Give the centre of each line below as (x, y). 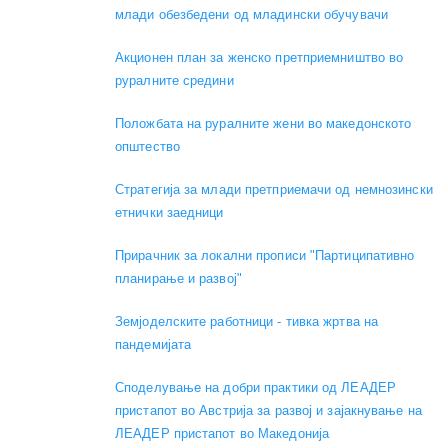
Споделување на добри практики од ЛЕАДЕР (255, 387)
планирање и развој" (178, 278)
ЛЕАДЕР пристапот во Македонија (222, 433)
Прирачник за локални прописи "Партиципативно (265, 255)
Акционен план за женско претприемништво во (259, 57)
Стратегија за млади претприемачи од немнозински (274, 189)
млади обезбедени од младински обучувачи (251, 14)
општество (147, 146)
